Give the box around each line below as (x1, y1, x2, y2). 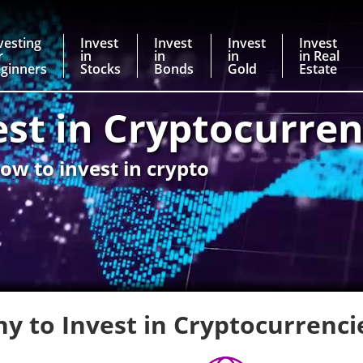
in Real (298, 47, 340, 65)
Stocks (80, 60, 122, 78)
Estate (298, 60, 337, 78)
